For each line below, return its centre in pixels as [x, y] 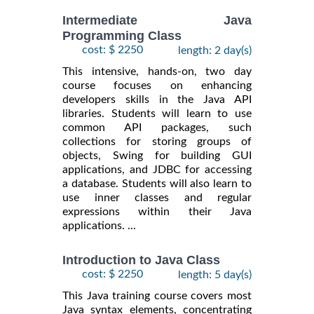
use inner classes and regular [157, 197]
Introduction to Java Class [141, 260]
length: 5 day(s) [215, 274]
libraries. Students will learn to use [157, 113]
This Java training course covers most [157, 295]
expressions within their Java [157, 211]
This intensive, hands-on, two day [157, 71]
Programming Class [122, 35]
